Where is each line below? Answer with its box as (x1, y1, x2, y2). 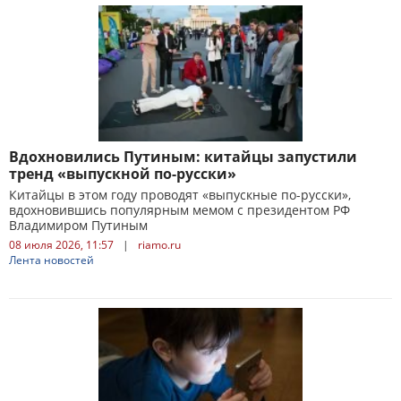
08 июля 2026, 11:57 (9, 237, 114, 252)
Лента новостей (9, 252, 94, 268)
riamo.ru (138, 237, 181, 252)
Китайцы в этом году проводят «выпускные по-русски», (9, 186, 351, 203)
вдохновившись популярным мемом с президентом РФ (9, 201, 350, 218)
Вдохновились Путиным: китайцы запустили (9, 147, 357, 166)
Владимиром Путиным (9, 217, 148, 234)
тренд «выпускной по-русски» (9, 164, 236, 183)
